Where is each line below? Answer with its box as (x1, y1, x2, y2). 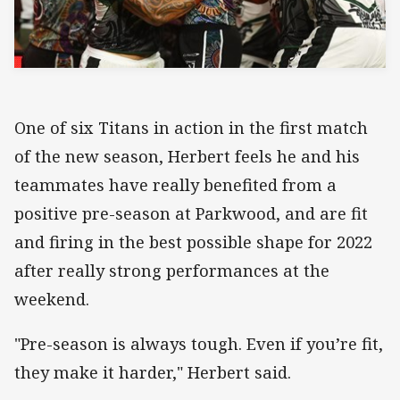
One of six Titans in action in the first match (14, 117, 368, 139)
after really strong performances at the (14, 260, 329, 282)
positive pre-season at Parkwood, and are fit (14, 203, 368, 225)
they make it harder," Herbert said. (14, 362, 291, 384)
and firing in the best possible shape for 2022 (14, 231, 372, 254)
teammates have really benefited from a (14, 174, 337, 196)
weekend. (14, 288, 89, 311)
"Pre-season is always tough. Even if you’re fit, (14, 333, 383, 355)
